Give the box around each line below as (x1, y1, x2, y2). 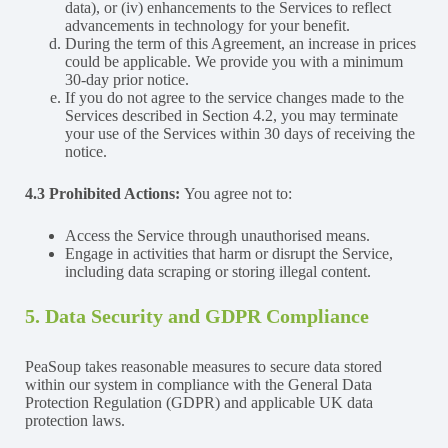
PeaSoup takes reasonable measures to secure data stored (25, 357, 382, 375)
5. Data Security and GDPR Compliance (25, 304, 369, 327)
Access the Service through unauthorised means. (65, 226, 370, 244)
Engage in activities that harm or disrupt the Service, (65, 244, 393, 262)
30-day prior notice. (65, 70, 189, 88)
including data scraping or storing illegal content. (65, 262, 371, 280)
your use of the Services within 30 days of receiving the (65, 124, 415, 142)
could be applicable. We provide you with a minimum (65, 52, 403, 70)
